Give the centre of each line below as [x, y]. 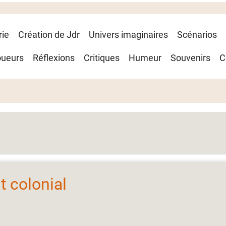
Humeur [145, 58]
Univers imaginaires [128, 35]
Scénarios [197, 35]
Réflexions [54, 58]
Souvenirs [190, 58]
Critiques [102, 58]
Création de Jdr [49, 35]
